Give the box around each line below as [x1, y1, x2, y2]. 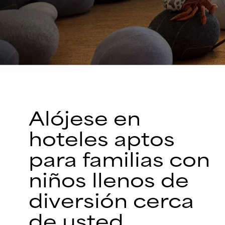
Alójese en [29, 108, 141, 130]
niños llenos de [29, 170, 189, 192]
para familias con [29, 149, 210, 171]
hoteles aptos [29, 129, 175, 151]
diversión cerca [29, 190, 194, 212]
